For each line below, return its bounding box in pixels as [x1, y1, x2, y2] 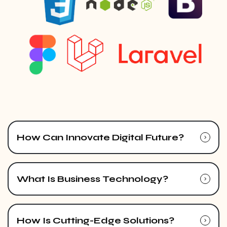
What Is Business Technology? [17, 173, 168, 184]
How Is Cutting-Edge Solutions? [17, 214, 174, 226]
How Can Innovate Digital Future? [17, 131, 184, 143]
